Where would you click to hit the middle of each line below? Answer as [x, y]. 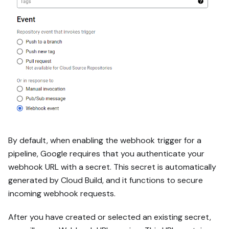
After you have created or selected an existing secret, [110, 217]
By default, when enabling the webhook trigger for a [105, 140]
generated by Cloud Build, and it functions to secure [106, 180]
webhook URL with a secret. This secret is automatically [112, 167]
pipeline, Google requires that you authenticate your [106, 153]
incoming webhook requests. [62, 193]
